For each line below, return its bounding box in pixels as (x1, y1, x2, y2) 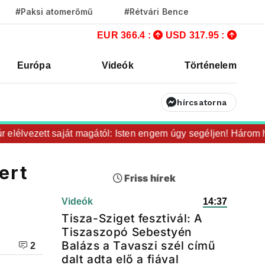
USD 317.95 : (165, 30, 227, 40)
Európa (17, 60, 51, 70)
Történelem (184, 60, 237, 70)
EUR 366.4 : (97, 30, 154, 40)
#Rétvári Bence (124, 7, 189, 17)
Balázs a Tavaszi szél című (62, 238, 216, 253)
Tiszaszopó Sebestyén (62, 225, 193, 239)
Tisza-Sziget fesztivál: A (62, 211, 203, 225)
